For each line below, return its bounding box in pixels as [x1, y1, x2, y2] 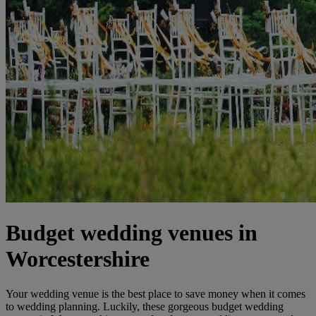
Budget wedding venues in [6, 220, 257, 246]
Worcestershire [6, 246, 150, 272]
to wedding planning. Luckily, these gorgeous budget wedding [6, 300, 284, 312]
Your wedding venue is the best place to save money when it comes [6, 287, 305, 300]
